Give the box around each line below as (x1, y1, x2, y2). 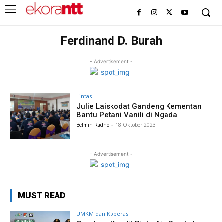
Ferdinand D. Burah (60, 34, 162, 48)
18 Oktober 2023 (115, 121, 156, 128)
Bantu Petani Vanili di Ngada (76, 111, 178, 119)
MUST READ (18, 190, 65, 200)
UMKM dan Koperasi (76, 209, 130, 217)
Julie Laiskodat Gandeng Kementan (76, 102, 202, 111)
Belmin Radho (76, 121, 110, 128)
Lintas (76, 92, 92, 100)
